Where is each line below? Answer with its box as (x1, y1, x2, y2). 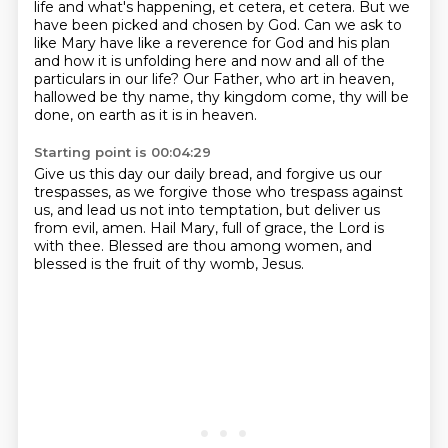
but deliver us (285, 201, 380, 219)
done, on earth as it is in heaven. (33, 106, 257, 124)
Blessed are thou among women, (107, 237, 346, 255)
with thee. (33, 237, 108, 255)
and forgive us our (255, 165, 382, 183)
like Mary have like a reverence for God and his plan (33, 34, 390, 52)
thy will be (338, 88, 409, 106)
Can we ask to (303, 16, 402, 34)
